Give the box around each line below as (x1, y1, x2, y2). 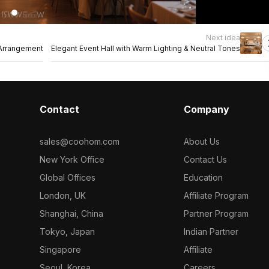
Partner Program (184, 208, 249, 219)
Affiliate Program (184, 190, 249, 201)
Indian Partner (184, 226, 239, 237)
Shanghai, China (39, 208, 103, 219)
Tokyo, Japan (39, 226, 95, 237)
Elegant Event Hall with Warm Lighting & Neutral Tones (51, 44, 240, 53)
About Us (184, 136, 220, 147)
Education (184, 172, 223, 183)
